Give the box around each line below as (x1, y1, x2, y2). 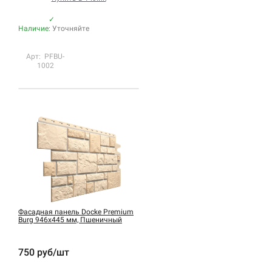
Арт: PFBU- (26, 52, 65, 61)
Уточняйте (52, 24, 89, 33)
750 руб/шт (18, 246, 69, 258)
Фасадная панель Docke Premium (18, 207, 134, 216)
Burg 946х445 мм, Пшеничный (18, 215, 122, 224)
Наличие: (18, 24, 52, 33)
